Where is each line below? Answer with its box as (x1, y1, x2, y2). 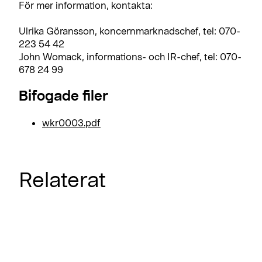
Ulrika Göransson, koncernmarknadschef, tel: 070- (19, 25, 240, 36)
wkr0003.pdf (42, 116, 101, 128)
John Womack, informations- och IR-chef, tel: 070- (19, 50, 242, 62)
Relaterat (19, 166, 106, 191)
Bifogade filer (19, 86, 108, 104)
